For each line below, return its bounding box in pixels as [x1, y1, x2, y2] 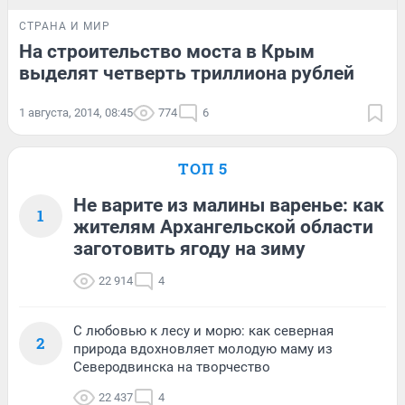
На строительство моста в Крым [19, 40, 315, 62]
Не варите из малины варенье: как [73, 193, 384, 216]
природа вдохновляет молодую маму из [73, 340, 333, 357]
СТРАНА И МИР [19, 19, 110, 33]
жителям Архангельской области [73, 215, 373, 238]
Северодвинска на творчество [73, 358, 270, 375]
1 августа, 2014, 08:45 [19, 105, 133, 119]
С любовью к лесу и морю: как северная [73, 322, 334, 339]
